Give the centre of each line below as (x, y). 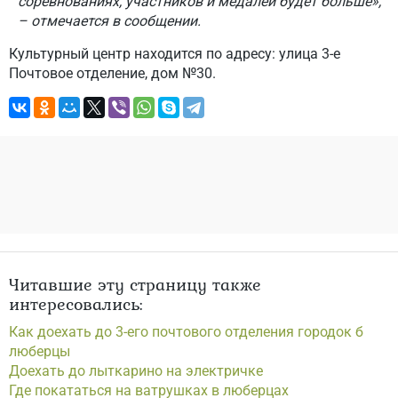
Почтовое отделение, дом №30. (112, 73)
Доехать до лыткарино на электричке (136, 371)
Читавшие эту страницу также (135, 284)
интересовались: (76, 304)
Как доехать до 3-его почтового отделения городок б (186, 332)
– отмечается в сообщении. (109, 21)
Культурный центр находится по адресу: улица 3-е (175, 54)
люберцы (40, 351)
